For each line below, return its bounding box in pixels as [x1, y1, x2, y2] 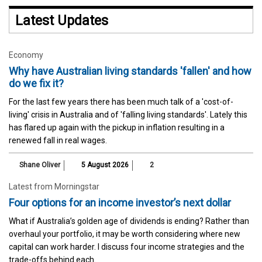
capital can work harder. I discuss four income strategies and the [9, 242, 244, 251]
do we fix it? [9, 77, 64, 89]
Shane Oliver [19, 160, 60, 169]
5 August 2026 [80, 160, 129, 169]
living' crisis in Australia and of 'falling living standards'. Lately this [9, 109, 247, 119]
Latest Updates [15, 12, 108, 29]
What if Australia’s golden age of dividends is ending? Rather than [9, 216, 249, 226]
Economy [9, 50, 43, 60]
